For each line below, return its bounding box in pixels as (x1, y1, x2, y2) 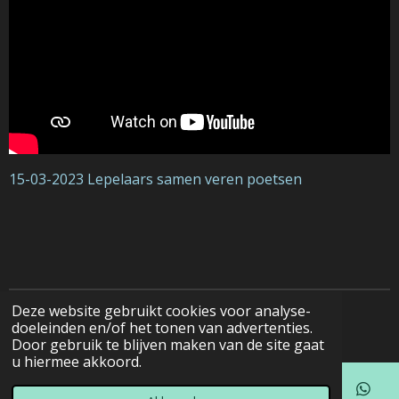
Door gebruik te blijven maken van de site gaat (11, 335, 324, 355)
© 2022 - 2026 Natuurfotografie (9, 309, 222, 329)
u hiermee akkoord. (11, 352, 142, 372)
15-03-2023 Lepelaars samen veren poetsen (9, 168, 302, 189)
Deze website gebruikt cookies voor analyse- (11, 301, 311, 322)
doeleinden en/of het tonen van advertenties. (11, 318, 313, 338)
